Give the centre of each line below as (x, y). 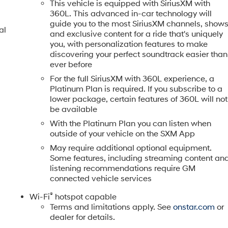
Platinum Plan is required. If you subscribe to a (136, 89)
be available (74, 109)
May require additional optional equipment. (131, 148)
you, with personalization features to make (129, 44)
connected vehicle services (101, 178)
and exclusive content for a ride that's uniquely (137, 34)
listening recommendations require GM (123, 168)
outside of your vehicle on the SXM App (123, 134)
